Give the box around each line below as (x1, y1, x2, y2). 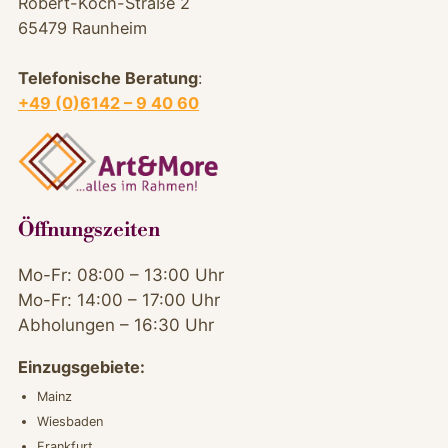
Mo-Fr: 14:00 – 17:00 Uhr (17, 290, 220, 311)
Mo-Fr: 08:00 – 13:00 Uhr (17, 265, 224, 286)
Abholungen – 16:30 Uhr (17, 315, 214, 336)
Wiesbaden (37, 414, 104, 430)
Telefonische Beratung (17, 67, 198, 88)
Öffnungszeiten (17, 218, 160, 244)
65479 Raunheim (17, 17, 147, 38)
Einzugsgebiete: (17, 357, 145, 378)
